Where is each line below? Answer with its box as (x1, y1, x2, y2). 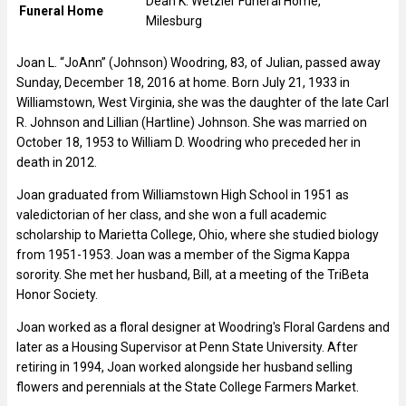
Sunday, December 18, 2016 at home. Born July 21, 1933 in (16, 74, 350, 90)
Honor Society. (16, 286, 98, 302)
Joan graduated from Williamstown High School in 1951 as (16, 187, 349, 202)
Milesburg (146, 13, 202, 28)
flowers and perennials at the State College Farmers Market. (16, 379, 359, 394)
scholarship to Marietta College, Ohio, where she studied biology (16, 227, 379, 242)
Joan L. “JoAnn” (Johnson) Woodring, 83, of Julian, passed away (16, 54, 381, 70)
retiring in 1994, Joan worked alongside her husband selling (16, 359, 353, 374)
